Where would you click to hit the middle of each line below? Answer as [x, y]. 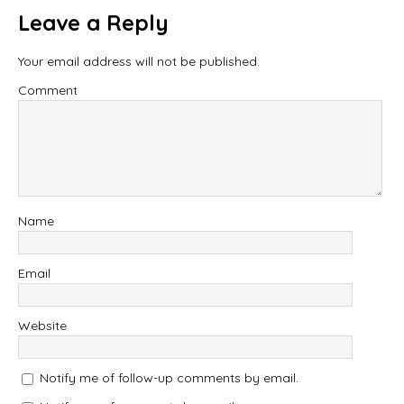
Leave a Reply [93, 22]
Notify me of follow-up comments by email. [169, 377]
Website [42, 325]
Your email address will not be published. [139, 61]
